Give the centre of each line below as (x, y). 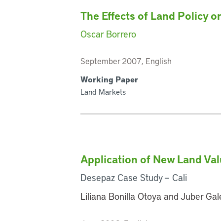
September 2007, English (126, 60)
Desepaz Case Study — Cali (134, 177)
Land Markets (103, 91)
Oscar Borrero (109, 34)
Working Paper (110, 79)
